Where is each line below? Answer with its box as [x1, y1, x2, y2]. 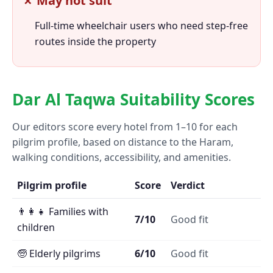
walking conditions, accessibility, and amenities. [12, 151, 231, 165]
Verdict [171, 179, 205, 193]
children [17, 221, 55, 235]
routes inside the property [35, 35, 156, 49]
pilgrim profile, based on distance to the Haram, [12, 135, 233, 149]
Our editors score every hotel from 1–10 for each [12, 120, 238, 134]
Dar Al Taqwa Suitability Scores [12, 88, 255, 111]
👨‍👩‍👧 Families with [17, 205, 108, 219]
